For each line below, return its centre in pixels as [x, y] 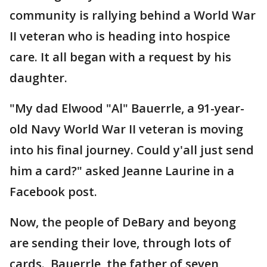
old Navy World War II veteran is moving [126, 129]
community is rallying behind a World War [133, 15]
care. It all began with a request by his [120, 57]
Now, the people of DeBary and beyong [123, 222]
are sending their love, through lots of [120, 243]
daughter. [38, 78]
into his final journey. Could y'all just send [132, 150]
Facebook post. [53, 192]
